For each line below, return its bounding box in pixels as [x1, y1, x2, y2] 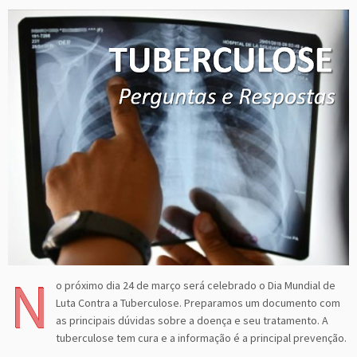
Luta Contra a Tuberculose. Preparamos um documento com [56, 295, 340, 310]
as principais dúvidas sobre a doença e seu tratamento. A [56, 312, 328, 328]
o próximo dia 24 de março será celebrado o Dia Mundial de [56, 277, 335, 292]
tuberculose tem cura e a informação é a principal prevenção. [56, 330, 347, 345]
